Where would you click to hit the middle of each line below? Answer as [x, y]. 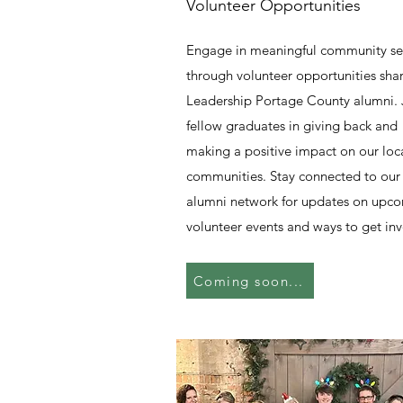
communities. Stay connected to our [293, 176]
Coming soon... [248, 281]
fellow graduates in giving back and [292, 125]
